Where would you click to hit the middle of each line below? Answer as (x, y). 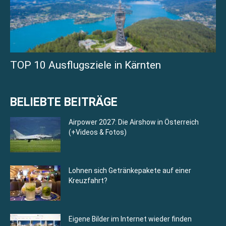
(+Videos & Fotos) (98, 132)
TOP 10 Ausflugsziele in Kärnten (86, 65)
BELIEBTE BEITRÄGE (64, 102)
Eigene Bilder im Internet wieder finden (130, 219)
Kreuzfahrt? (88, 181)
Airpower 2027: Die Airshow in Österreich (134, 122)
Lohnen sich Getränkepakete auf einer (130, 171)
